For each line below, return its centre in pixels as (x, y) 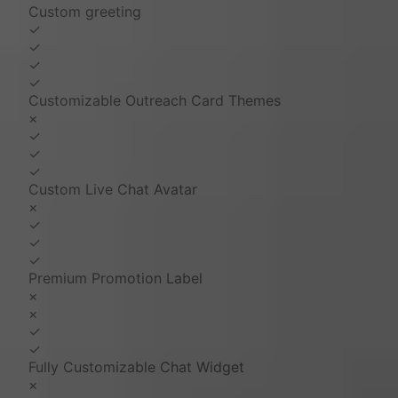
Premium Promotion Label (115, 279)
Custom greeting (85, 12)
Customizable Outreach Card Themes (155, 101)
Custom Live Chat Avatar (113, 190)
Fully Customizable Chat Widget (136, 367)
